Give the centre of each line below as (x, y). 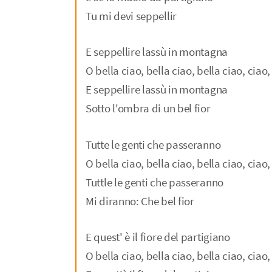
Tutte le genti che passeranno (153, 144)
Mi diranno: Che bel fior (140, 201)
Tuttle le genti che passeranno (155, 182)
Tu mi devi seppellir (131, 15)
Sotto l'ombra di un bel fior (148, 108)
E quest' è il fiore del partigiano (158, 237)
